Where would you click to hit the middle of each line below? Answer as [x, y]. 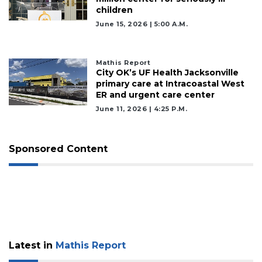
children [114, 10]
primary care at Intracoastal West [170, 84]
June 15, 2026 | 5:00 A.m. [142, 24]
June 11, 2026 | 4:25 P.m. [142, 109]
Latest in [32, 246]
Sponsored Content [58, 149]
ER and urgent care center [155, 95]
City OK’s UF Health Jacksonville [167, 73]
